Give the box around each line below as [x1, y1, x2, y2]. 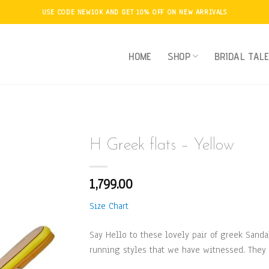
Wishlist [34, 196, 62, 208]
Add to [37, 185, 59, 197]
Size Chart [89, 200, 128, 212]
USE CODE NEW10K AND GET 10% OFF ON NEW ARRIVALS [42, 7, 227, 17]
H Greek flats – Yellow [89, 138, 234, 154]
